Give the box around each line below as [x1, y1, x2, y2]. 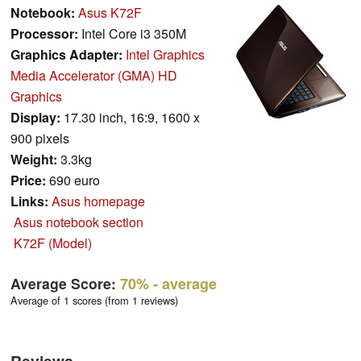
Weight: [10, 150, 57, 169]
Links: [10, 192, 48, 211]
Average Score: [10, 273, 120, 294]
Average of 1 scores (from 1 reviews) [10, 293, 178, 309]
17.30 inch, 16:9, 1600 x [60, 108, 200, 127]
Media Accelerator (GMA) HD [10, 66, 177, 85]
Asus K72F [78, 3, 142, 23]
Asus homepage [52, 192, 145, 211]
